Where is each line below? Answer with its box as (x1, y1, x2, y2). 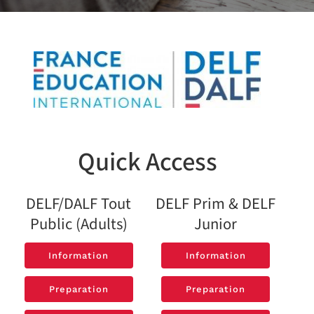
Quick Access (77, 146, 217, 180)
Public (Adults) (29, 213, 128, 235)
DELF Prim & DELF (156, 193, 275, 214)
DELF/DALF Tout (26, 193, 131, 214)
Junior (194, 213, 237, 235)
